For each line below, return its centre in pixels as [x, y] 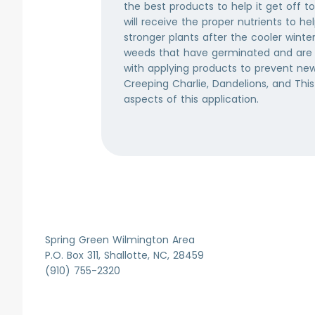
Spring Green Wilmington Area [120, 240]
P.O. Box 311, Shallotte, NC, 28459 [124, 255]
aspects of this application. [191, 99]
